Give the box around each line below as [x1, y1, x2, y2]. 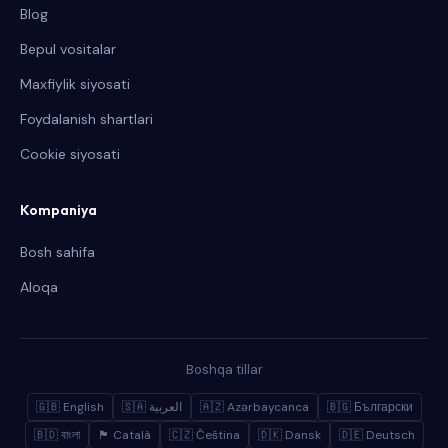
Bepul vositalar [20, 40, 116, 58]
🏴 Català [97, 427, 151, 443]
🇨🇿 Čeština [168, 427, 240, 443]
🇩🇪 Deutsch [338, 427, 415, 443]
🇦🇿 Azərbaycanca [199, 399, 309, 415]
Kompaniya [20, 201, 97, 219]
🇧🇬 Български [326, 399, 413, 415]
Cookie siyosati [20, 145, 120, 163]
